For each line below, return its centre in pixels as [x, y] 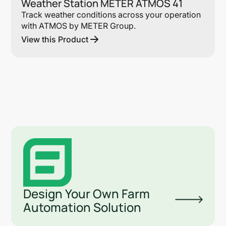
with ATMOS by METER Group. [79, 25]
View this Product [55, 39]
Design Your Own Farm [87, 193]
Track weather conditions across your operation [111, 14]
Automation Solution [82, 207]
